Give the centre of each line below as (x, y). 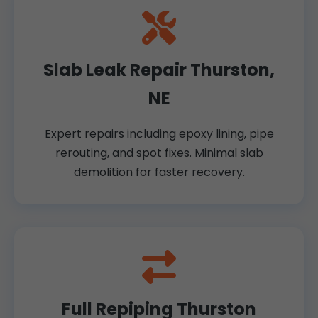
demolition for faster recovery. (159, 172)
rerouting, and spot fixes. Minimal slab (159, 153)
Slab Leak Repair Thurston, (159, 70)
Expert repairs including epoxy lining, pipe (159, 134)
